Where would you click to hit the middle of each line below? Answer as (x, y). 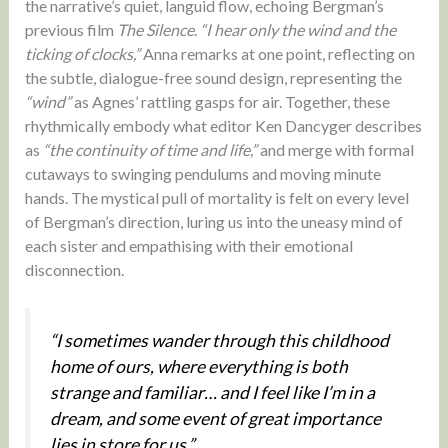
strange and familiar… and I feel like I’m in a (212, 392)
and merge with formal (335, 149)
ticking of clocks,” (82, 53)
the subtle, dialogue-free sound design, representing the (213, 77)
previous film (70, 29)
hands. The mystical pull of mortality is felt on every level (216, 197)
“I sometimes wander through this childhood (219, 340)
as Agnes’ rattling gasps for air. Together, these (230, 101)
